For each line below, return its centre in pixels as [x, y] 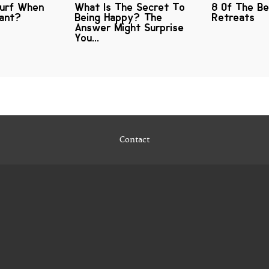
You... [87, 38]
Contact [134, 140]
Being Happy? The [119, 18]
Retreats [234, 18]
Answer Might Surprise [130, 28]
